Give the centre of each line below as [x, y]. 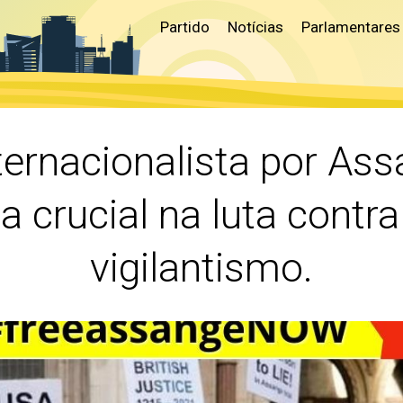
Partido [185, 27]
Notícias [255, 27]
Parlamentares [351, 27]
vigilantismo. [201, 268]
